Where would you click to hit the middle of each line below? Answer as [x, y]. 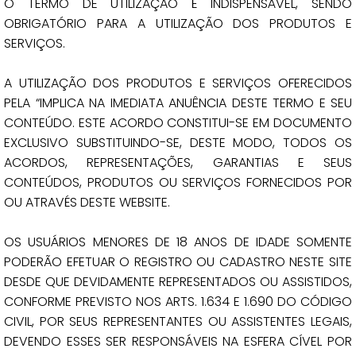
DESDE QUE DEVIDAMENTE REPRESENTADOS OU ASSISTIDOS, [178, 282]
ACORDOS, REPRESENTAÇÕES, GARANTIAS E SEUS [178, 163]
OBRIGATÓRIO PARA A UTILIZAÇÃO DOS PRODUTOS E [178, 23]
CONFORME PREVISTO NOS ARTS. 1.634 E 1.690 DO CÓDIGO [178, 302]
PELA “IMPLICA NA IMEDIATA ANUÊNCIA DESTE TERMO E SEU [178, 103]
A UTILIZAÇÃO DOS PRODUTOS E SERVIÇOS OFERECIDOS [178, 83]
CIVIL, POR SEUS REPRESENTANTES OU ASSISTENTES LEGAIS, [178, 321]
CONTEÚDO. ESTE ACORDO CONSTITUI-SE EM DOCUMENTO [178, 123]
